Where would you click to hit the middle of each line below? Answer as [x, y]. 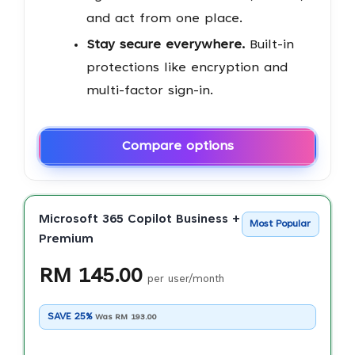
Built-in [269, 45]
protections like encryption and [187, 68]
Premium [66, 240]
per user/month [185, 280]
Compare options [177, 147]
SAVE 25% [71, 317]
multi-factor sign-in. [149, 91]
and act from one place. [164, 19]
